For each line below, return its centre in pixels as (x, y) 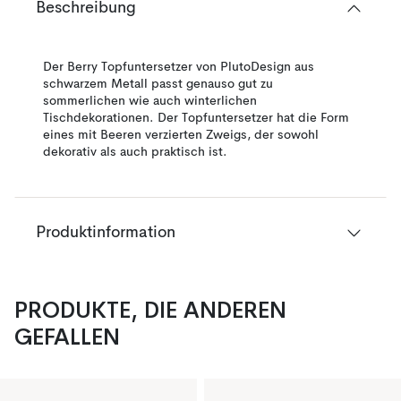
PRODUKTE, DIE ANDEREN (150, 310)
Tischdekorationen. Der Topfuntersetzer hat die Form (196, 118)
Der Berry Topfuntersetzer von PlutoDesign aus (179, 67)
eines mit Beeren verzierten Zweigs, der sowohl (181, 135)
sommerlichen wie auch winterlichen (150, 101)
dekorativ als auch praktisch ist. (135, 152)
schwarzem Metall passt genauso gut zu (158, 84)
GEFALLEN (67, 337)
